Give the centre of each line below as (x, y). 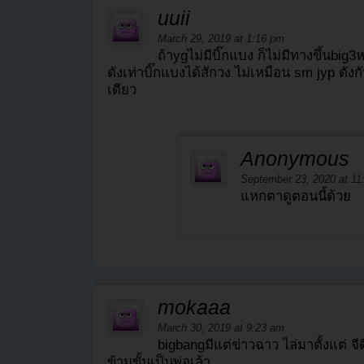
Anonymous (295, 158)
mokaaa (195, 308)
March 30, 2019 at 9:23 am (221, 328)
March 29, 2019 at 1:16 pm (221, 39)
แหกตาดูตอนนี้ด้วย (295, 196)
